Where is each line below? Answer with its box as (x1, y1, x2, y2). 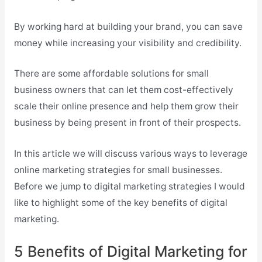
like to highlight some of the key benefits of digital (13, 197, 227, 209)
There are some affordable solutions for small (13, 68, 209, 80)
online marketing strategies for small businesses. (13, 164, 222, 176)
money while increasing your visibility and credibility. (13, 37, 242, 49)
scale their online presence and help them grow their (13, 101, 239, 112)
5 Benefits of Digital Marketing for (13, 243, 247, 261)
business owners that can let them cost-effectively (13, 84, 233, 96)
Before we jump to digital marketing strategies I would (13, 181, 245, 192)
